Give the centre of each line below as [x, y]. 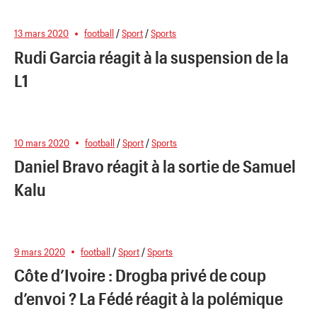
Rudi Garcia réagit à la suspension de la [151, 57]
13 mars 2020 [41, 33]
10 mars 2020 [42, 142]
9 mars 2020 [40, 251]
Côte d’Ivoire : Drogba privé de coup [140, 275]
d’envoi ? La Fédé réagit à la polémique [149, 299]
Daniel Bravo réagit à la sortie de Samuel [155, 166]
